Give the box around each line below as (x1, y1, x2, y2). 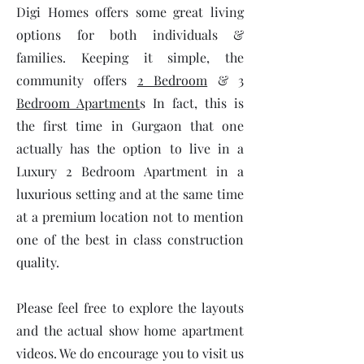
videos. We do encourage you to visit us (16, 344, 244, 362)
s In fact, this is (140, 94, 244, 111)
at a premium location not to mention (16, 208, 244, 225)
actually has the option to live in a (16, 140, 244, 157)
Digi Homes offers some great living (16, 3, 244, 20)
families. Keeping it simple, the (16, 49, 244, 66)
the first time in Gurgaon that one (16, 117, 244, 134)
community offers (16, 71, 137, 89)
